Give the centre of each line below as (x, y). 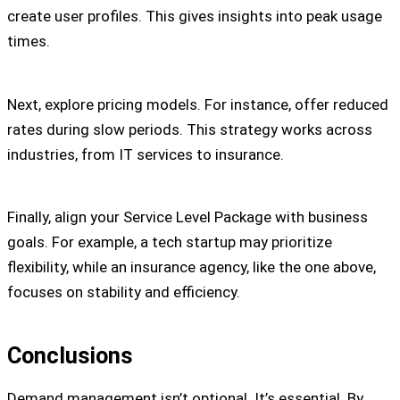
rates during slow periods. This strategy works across (190, 129)
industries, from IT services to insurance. (146, 154)
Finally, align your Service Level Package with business (187, 217)
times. (29, 42)
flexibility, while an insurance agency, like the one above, (192, 267)
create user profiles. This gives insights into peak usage (195, 17)
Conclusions (70, 355)
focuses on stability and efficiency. (124, 292)
